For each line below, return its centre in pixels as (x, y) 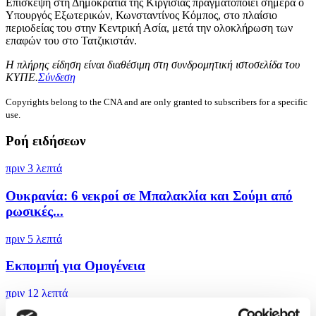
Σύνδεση (57, 77)
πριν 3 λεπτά (34, 169)
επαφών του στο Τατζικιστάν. (71, 40)
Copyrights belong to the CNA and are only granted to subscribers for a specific (157, 102)
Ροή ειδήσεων (45, 141)
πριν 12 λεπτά (37, 293)
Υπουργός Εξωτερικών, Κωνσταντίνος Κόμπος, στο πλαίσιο (141, 15)
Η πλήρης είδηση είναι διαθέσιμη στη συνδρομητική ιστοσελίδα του (153, 64)
